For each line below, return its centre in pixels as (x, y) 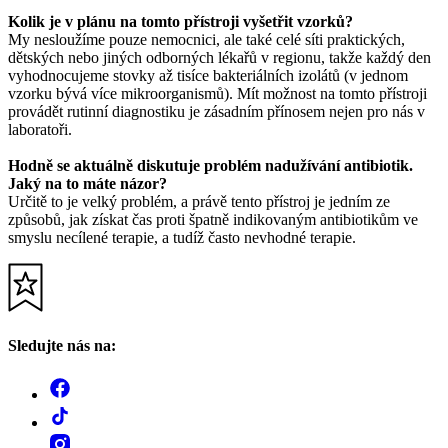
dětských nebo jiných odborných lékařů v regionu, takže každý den (219, 57)
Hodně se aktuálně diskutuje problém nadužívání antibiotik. (210, 165)
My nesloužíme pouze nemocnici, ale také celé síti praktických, (206, 39)
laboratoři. (40, 129)
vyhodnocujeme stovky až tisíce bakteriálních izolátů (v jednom (208, 75)
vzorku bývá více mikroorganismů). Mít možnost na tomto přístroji (217, 93)
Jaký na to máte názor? (87, 183)
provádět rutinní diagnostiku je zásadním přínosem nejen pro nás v (216, 111)
